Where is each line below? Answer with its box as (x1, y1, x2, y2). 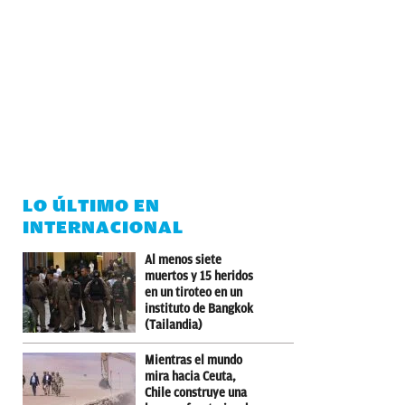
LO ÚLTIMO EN (23, 194, 160, 216)
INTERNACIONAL (23, 216, 184, 238)
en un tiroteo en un (145, 285, 242, 299)
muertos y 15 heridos (145, 268, 253, 283)
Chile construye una (145, 385, 247, 400)
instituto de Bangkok (145, 301, 253, 316)
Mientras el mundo (145, 353, 242, 367)
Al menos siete (145, 252, 221, 267)
